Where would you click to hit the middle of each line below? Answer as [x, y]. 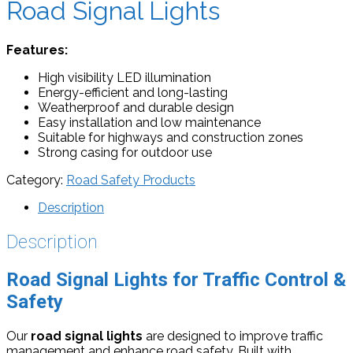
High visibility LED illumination [124, 77]
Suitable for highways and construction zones [171, 137]
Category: [36, 180]
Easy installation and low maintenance [149, 122]
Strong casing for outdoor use [125, 152]
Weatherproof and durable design [136, 107]
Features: [37, 50]
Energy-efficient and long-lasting [133, 92]
